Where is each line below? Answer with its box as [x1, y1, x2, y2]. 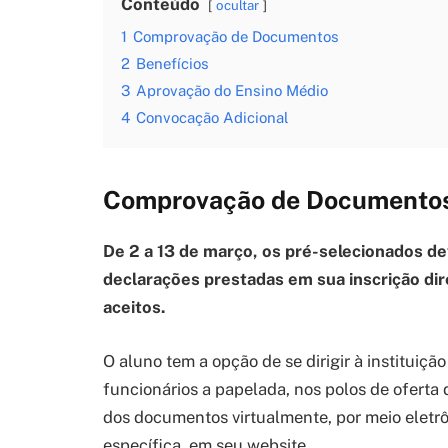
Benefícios [136, 55, 209, 73]
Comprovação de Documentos [133, 28, 339, 46]
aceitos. [103, 297, 165, 318]
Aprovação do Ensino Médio [136, 82, 328, 100]
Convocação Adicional [136, 109, 289, 127]
